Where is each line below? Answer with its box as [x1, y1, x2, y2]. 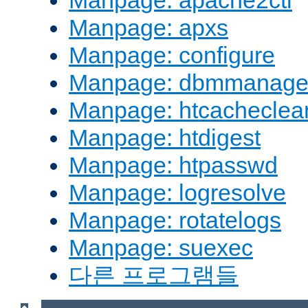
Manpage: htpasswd [69, 152, 278, 179]
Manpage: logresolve [69, 179, 286, 206]
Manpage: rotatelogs [69, 207, 281, 234]
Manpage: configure [69, 42, 275, 69]
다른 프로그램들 [69, 262, 239, 289]
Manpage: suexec [69, 234, 253, 261]
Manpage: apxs [69, 14, 228, 41]
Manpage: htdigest [69, 124, 261, 151]
